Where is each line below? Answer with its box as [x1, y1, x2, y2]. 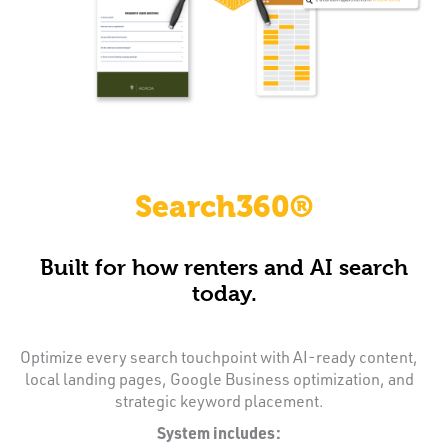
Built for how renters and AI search [40, 253, 408, 280]
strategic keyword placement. [114, 389, 324, 411]
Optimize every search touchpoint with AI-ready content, [20, 345, 418, 367]
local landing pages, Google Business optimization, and [24, 367, 414, 389]
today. [191, 279, 257, 306]
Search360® [135, 188, 313, 225]
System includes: [157, 421, 281, 443]
